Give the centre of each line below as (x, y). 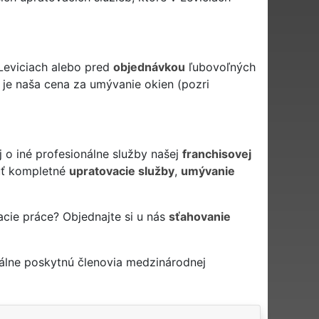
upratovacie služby (121, 171)
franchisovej (216, 153)
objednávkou (149, 67)
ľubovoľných (220, 67)
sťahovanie (199, 216)
